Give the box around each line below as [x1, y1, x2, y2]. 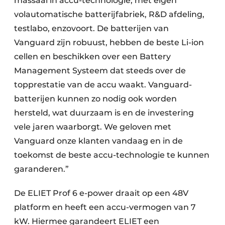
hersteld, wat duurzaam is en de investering [14, 107, 194, 118]
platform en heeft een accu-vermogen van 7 [14, 202, 196, 212]
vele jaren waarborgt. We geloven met [14, 122, 171, 132]
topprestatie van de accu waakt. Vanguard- [14, 79, 192, 89]
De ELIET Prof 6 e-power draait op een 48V [14, 188, 188, 198]
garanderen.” [14, 164, 73, 174]
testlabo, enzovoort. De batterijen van [14, 23, 169, 33]
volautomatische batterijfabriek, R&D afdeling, [14, 9, 204, 19]
